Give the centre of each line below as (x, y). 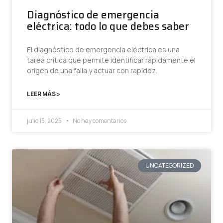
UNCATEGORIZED (169, 166)
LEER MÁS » (44, 94)
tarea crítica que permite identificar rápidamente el (111, 60)
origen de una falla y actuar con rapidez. (92, 70)
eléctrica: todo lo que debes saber (108, 26)
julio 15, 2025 (45, 121)
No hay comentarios (99, 121)
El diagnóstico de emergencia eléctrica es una (103, 50)
